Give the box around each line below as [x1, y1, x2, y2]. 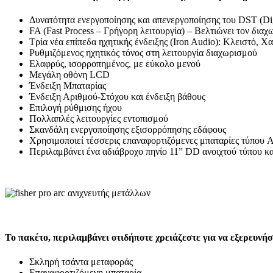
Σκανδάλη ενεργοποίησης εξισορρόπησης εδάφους [29, 124, 226, 135]
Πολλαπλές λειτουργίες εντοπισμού [29, 113, 168, 124]
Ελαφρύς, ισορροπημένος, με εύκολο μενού [29, 58, 200, 69]
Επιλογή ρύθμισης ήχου [29, 102, 122, 113]
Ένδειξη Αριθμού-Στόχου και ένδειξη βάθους [29, 91, 205, 102]
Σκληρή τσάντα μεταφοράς [29, 256, 133, 267]
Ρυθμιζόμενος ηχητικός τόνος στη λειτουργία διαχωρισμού [29, 47, 257, 58]
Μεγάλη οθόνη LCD [29, 69, 110, 80]
